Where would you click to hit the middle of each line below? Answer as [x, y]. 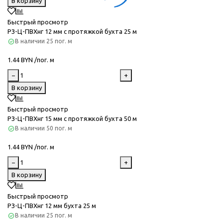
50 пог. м [59, 128]
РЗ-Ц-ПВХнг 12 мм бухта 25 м [52, 205]
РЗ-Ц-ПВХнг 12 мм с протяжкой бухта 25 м [72, 31]
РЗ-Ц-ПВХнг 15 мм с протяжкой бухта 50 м [72, 118]
